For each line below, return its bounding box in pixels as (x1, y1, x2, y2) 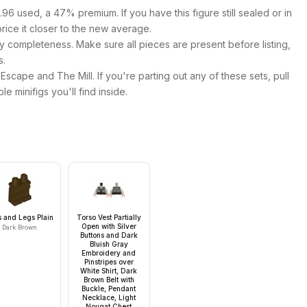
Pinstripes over (84, 258, 134, 266)
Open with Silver (81, 222, 136, 230)
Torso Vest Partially (76, 213, 141, 221)
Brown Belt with (83, 275, 134, 284)
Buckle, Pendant (82, 284, 136, 293)
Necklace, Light (82, 293, 136, 302)
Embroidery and (82, 249, 136, 257)
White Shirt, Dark (80, 267, 138, 275)
